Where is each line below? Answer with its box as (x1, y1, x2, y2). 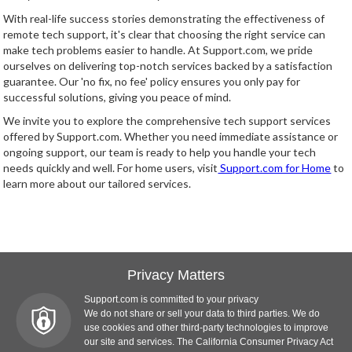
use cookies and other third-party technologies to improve (84, 322, 328, 333)
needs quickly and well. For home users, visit (3, 161, 218, 174)
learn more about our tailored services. (3, 177, 192, 190)
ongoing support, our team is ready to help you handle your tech (3, 145, 317, 159)
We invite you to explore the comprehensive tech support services (3, 114, 332, 127)
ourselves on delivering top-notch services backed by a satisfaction (3, 59, 333, 72)
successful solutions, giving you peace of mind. (3, 90, 232, 104)
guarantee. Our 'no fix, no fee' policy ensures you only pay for (3, 75, 301, 88)
